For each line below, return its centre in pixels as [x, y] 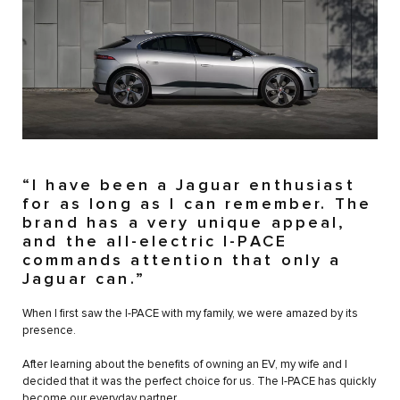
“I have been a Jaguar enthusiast [189, 186]
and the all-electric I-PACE [155, 242]
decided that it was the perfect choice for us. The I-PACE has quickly [199, 382]
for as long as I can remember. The [197, 205]
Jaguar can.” [84, 280]
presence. [49, 331]
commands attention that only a [182, 261]
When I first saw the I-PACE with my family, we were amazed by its [190, 314]
